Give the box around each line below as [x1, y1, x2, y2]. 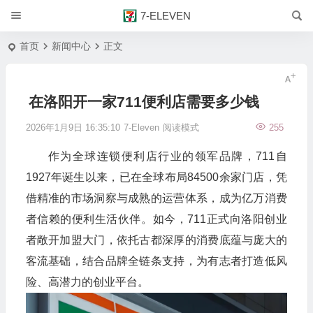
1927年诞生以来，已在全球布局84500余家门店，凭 [25, 171, 287, 183]
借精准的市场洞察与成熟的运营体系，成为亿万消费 [25, 192, 287, 204]
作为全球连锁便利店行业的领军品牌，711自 [48, 150, 287, 162]
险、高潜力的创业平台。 [25, 276, 149, 288]
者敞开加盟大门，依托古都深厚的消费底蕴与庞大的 [25, 234, 287, 246]
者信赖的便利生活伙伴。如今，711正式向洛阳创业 [25, 213, 287, 225]
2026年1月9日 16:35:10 [25, 122, 120, 133]
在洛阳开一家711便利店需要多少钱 [28, 94, 259, 110]
